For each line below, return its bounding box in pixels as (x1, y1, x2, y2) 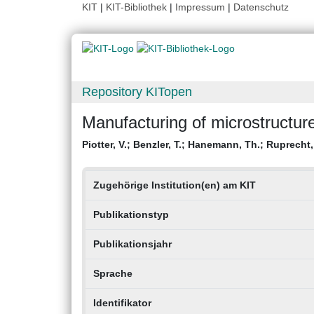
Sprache (93, 268, 132, 280)
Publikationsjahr (93, 238, 172, 250)
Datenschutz (233, 1, 289, 13)
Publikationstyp (93, 209, 169, 221)
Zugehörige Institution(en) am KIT (93, 179, 256, 191)
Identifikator (93, 297, 151, 309)
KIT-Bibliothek (106, 1, 170, 13)
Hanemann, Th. (188, 139, 260, 151)
